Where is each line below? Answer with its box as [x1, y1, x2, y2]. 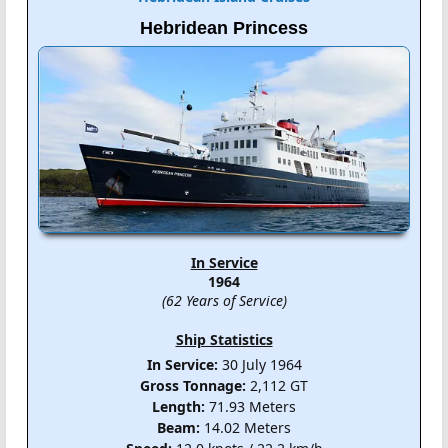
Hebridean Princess [140, 17, 308, 38]
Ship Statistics [175, 330, 273, 350]
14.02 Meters [200, 418, 291, 438]
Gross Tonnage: [140, 376, 246, 396]
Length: [152, 397, 205, 417]
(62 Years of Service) [161, 291, 287, 311]
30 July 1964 [217, 355, 302, 375]
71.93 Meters [205, 397, 296, 417]
